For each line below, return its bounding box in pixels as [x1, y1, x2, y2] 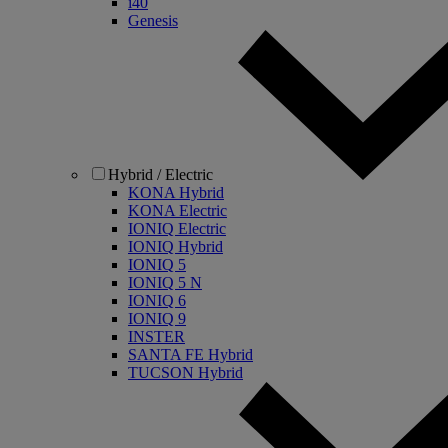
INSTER [128, 328, 185, 345]
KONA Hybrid [128, 184, 224, 201]
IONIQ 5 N [128, 274, 202, 291]
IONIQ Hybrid [128, 238, 223, 255]
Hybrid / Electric [108, 166, 213, 183]
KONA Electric [128, 202, 227, 219]
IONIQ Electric [128, 220, 226, 237]
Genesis [128, 12, 178, 29]
